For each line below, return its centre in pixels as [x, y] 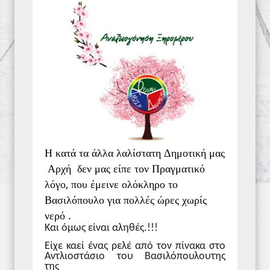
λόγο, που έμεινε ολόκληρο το [111, 184]
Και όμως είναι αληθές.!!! [101, 228]
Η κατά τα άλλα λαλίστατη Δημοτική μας [135, 152]
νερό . [58, 215]
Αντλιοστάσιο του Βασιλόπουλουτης [135, 256]
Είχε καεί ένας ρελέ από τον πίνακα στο [135, 246]
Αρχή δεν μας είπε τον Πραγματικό [125, 168]
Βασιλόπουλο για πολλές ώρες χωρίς [126, 199]
